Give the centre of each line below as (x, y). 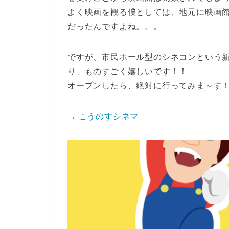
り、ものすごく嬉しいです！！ (128, 71)
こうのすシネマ (109, 116)
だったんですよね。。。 (115, 26)
